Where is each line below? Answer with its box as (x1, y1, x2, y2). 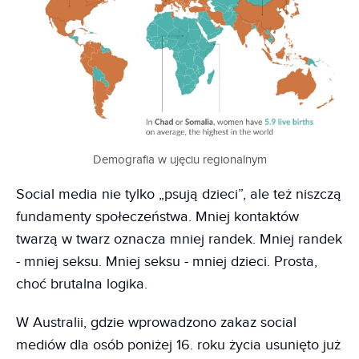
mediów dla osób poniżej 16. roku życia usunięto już (16, 337, 341, 354)
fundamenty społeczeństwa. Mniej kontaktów (16, 208, 299, 226)
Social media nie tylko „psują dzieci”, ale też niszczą (16, 186, 341, 204)
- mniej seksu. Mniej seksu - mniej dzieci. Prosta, (16, 253, 317, 271)
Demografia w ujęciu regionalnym (92, 153, 267, 167)
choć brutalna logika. (16, 276, 147, 293)
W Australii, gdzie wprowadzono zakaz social (16, 314, 296, 332)
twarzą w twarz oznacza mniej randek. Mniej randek (16, 231, 342, 248)
